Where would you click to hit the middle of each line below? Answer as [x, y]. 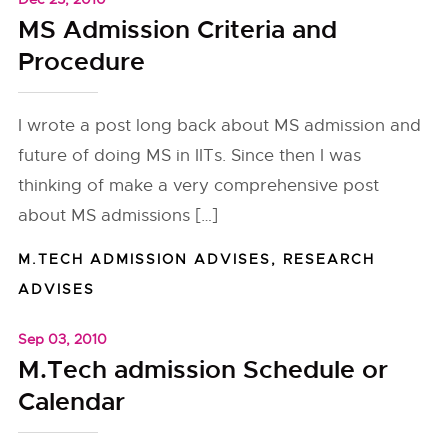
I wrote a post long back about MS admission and [220, 125]
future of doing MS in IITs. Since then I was [190, 155]
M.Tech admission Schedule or [203, 370]
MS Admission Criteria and [178, 30]
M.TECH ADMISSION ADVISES [145, 259]
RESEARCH [329, 259]
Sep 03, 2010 [63, 339]
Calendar [72, 402]
